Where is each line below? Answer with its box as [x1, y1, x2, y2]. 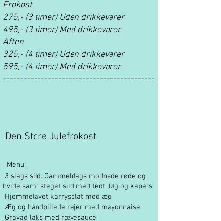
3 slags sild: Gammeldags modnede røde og [3, 172, 146, 181]
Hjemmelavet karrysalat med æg [3, 192, 111, 201]
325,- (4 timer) [3, 49, 59, 60]
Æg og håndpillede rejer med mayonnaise [3, 203, 140, 212]
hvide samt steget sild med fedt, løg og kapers [3, 182, 152, 191]
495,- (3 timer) [3, 25, 59, 35]
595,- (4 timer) [3, 62, 59, 72]
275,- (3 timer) [3, 12, 59, 23]
